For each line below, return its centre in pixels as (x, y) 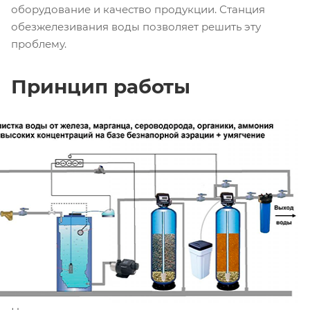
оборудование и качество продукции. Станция (138, 9)
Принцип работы (101, 86)
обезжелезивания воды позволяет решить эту (136, 26)
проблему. (39, 44)
